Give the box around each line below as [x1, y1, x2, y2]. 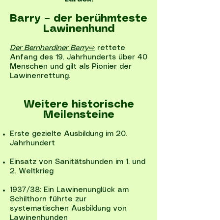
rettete [95, 45, 125, 52]
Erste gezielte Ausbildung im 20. [10, 131, 127, 137]
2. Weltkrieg [10, 168, 54, 175]
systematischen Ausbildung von [10, 205, 127, 212]
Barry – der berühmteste [10, 14, 147, 24]
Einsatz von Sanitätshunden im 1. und [10, 159, 145, 165]
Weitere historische [23, 100, 134, 110]
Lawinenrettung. [10, 73, 70, 80]
